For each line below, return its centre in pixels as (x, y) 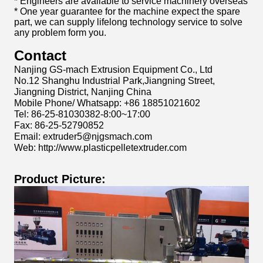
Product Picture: (60, 179)
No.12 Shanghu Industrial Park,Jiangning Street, (114, 81)
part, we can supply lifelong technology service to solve (128, 22)
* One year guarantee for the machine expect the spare (127, 11)
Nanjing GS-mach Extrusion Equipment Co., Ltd (113, 70)
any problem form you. (60, 33)
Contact (40, 55)
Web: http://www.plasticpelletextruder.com (100, 148)
